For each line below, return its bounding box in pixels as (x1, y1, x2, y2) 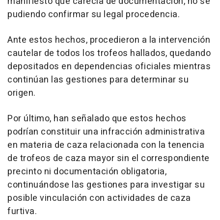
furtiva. (7, 204, 37, 218)
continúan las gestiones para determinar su (7, 73, 189, 86)
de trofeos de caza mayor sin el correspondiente (7, 151, 210, 165)
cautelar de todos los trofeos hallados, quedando (7, 46, 211, 60)
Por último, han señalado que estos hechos (7, 111, 187, 125)
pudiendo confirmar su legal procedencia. (7, 7, 180, 21)
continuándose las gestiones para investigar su (7, 178, 205, 192)
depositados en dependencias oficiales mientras (7, 59, 211, 73)
